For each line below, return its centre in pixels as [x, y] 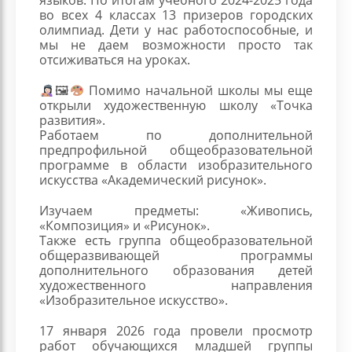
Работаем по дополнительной [176, 134]
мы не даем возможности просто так [176, 44]
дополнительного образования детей [176, 269]
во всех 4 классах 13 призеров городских [176, 14]
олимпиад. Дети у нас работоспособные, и [176, 29]
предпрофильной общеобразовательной [176, 149]
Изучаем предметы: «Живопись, [176, 210]
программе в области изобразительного [176, 164]
